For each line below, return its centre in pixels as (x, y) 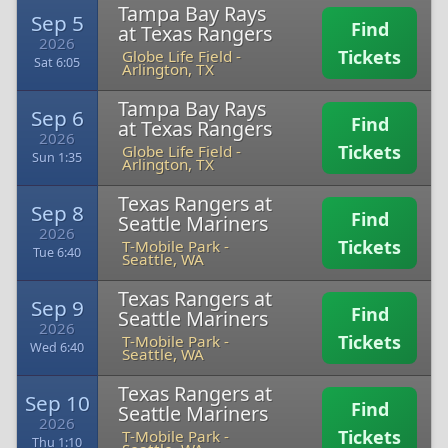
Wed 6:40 (57, 347)
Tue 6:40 (57, 252)
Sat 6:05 (57, 62)
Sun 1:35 (57, 157)
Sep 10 (57, 403)
